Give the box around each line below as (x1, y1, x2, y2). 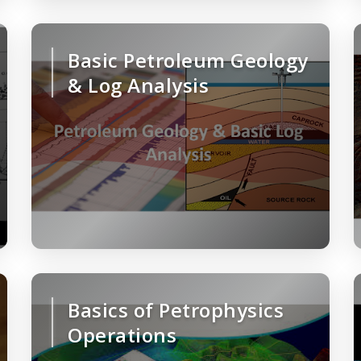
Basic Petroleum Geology (68, 47, 309, 74)
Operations (68, 322, 176, 349)
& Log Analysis (68, 72, 209, 99)
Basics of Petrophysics (68, 297, 284, 324)
